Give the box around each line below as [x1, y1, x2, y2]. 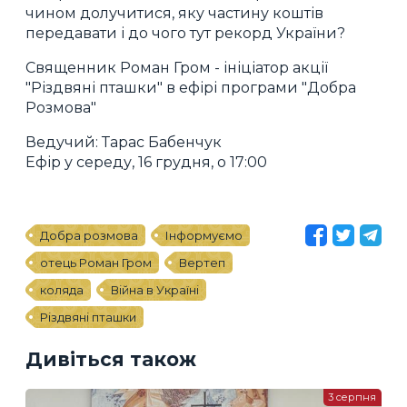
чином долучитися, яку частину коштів [25, 4, 323, 22]
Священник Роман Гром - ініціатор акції [25, 58, 328, 76]
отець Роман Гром [40, 254, 152, 270]
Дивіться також [25, 348, 196, 372]
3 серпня [328, 391, 377, 404]
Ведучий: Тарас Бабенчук [25, 133, 222, 151]
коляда [40, 282, 84, 297]
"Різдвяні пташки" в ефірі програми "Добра [25, 78, 356, 96]
